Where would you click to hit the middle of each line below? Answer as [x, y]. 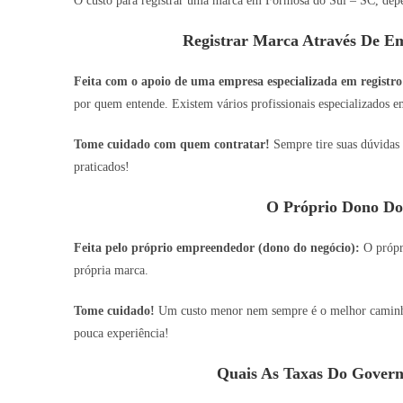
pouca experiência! [121, 333]
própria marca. [111, 270]
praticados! [102, 166]
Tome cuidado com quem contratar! [172, 144]
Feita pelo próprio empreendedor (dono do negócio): [217, 247]
